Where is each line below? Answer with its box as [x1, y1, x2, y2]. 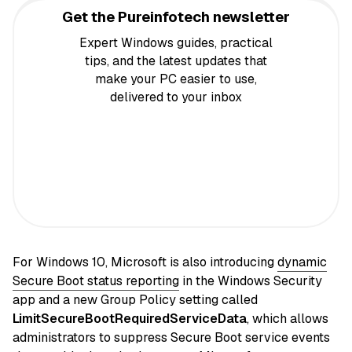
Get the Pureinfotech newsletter [62, 8, 290, 27]
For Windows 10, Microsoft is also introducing [13, 253, 277, 270]
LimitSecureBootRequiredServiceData [13, 310, 247, 327]
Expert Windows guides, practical [79, 35, 273, 52]
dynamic [277, 253, 327, 270]
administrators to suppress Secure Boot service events [13, 328, 330, 346]
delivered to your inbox [110, 89, 242, 106]
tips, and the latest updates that [85, 53, 267, 70]
